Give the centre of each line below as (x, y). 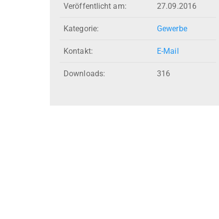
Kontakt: (78, 51)
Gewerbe (172, 29)
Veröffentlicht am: (95, 6)
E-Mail (168, 51)
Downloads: (84, 74)
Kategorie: (81, 29)
